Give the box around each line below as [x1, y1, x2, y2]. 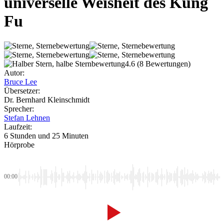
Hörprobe [4, 140, 34, 149]
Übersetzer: [4, 86, 40, 95]
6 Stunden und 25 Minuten [4, 131, 88, 140]
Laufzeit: [4, 122, 32, 131]
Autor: [4, 68, 24, 77]
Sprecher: [4, 104, 34, 113]
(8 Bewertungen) [137, 59, 190, 68]
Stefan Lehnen [4, 113, 50, 122]
